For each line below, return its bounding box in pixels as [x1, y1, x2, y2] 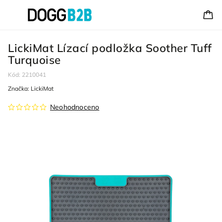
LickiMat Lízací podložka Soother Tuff [8, 41, 212, 55]
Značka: [8, 85, 31, 92]
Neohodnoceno [50, 103, 100, 111]
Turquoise [8, 53, 61, 67]
